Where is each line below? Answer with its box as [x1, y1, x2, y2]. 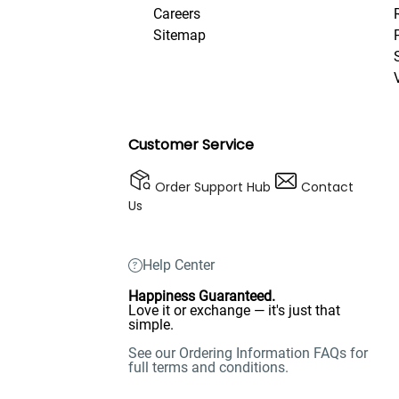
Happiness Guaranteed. [128, 287, 275, 305]
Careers [153, 4, 200, 22]
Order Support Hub [155, 177, 271, 196]
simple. [128, 315, 174, 333]
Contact [301, 177, 354, 196]
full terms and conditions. [128, 358, 289, 376]
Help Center [142, 256, 215, 273]
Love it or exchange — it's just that [128, 301, 340, 319]
